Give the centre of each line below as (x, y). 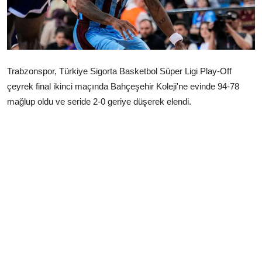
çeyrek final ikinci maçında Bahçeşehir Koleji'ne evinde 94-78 (123, 86)
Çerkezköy (33, 14)
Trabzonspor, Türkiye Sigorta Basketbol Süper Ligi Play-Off (119, 71)
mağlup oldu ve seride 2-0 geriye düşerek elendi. (99, 101)
